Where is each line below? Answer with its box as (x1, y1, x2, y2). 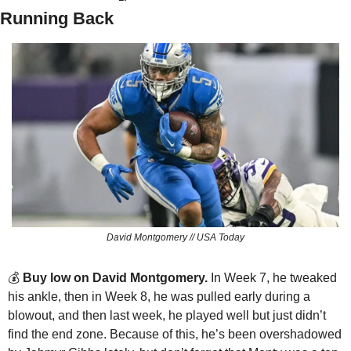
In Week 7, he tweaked (211, 271, 337, 285)
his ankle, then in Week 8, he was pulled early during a (8, 290, 310, 304)
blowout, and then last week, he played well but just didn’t (8, 309, 326, 323)
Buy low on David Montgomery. (23, 271, 211, 285)
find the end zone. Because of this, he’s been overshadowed (8, 327, 342, 342)
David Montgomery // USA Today (107, 232, 244, 244)
